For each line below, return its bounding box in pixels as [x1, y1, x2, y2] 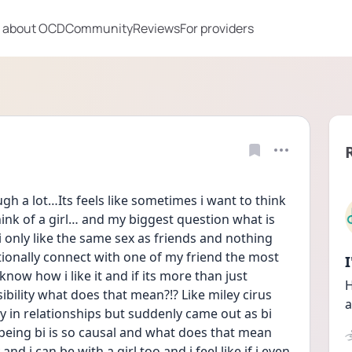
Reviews [133, 20, 180, 37]
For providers [180, 20, 254, 37]
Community [65, 20, 133, 37]
